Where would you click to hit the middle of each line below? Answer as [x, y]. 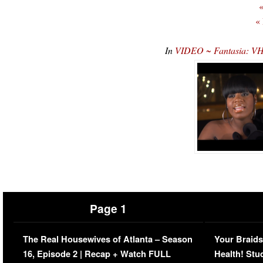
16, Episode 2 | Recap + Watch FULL [97, 254]
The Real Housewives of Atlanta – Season [107, 239]
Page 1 [108, 208]
